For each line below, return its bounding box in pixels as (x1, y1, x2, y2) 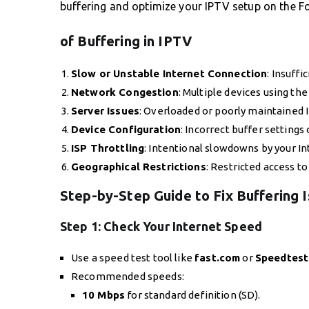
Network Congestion (71, 86, 179, 99)
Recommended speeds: (71, 270, 184, 283)
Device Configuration (71, 123, 181, 136)
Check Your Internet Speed (103, 219, 262, 234)
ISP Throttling (71, 142, 145, 154)
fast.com (195, 252, 241, 264)
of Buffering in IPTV (60, 33, 192, 50)
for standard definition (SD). (125, 289, 261, 301)
